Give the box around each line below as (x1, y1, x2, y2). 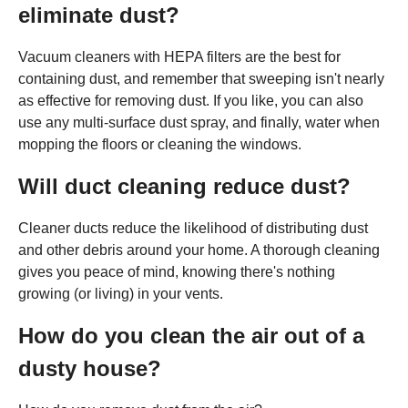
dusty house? (18, 356, 161, 382)
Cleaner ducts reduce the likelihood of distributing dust (18, 220, 368, 237)
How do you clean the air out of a (18, 323, 364, 349)
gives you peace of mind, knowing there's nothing (18, 264, 335, 280)
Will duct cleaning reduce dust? (18, 174, 351, 199)
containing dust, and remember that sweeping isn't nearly (18, 71, 384, 87)
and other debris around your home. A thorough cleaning (18, 242, 380, 259)
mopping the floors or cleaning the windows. (18, 137, 301, 153)
